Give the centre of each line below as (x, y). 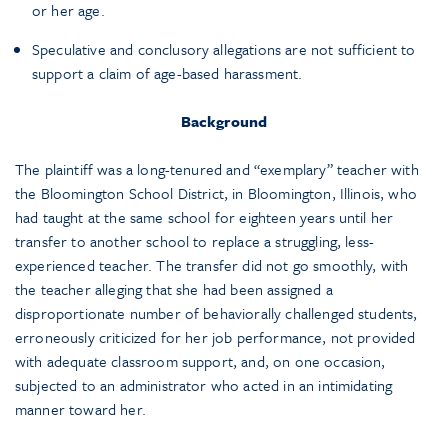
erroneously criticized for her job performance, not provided (215, 337)
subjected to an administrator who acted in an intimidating (204, 385)
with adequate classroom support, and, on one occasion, (200, 361)
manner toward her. (80, 409)
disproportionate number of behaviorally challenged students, (216, 313)
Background (224, 121)
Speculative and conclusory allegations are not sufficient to (224, 49)
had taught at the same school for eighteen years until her (204, 217)
